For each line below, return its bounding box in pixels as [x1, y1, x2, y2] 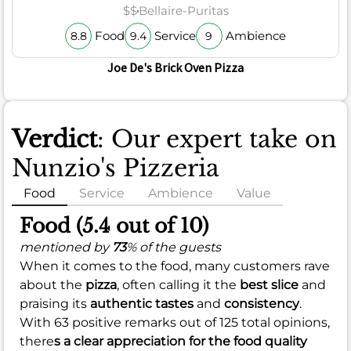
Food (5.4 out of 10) [20, 213, 208, 238]
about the [20, 277, 85, 292]
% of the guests [126, 239, 221, 255]
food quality [233, 333, 307, 349]
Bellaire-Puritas [138, 3, 229, 19]
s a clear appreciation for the [54, 333, 233, 349]
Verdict [12, 124, 97, 154]
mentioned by [20, 239, 112, 255]
